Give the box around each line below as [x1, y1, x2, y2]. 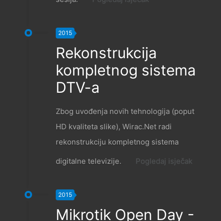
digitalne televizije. [56, 156, 123, 166]
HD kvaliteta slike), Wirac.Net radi [56, 122, 172, 132]
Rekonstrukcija [56, 44, 157, 62]
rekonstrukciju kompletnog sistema [56, 137, 179, 147]
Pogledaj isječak [136, 156, 192, 166]
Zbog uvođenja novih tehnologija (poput [56, 107, 194, 116]
